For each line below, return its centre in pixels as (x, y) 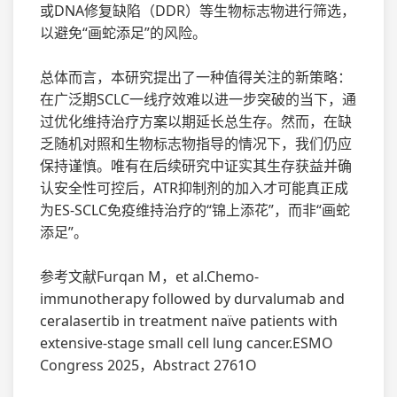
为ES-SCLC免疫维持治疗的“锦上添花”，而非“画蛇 (195, 210)
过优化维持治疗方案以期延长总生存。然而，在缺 (196, 121)
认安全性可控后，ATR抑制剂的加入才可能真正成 (194, 187)
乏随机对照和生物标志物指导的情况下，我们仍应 (196, 143)
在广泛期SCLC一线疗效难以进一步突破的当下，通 (198, 99)
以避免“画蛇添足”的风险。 (123, 32)
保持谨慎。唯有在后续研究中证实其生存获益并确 (196, 165)
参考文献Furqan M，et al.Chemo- (149, 276)
